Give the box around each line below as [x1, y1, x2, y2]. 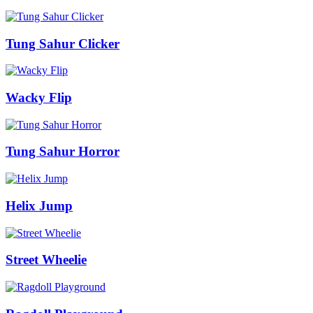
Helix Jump [6, 198, 73, 213]
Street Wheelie [6, 252, 87, 268]
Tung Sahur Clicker [6, 36, 119, 51]
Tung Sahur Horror [6, 144, 119, 159]
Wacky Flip [6, 90, 72, 105]
